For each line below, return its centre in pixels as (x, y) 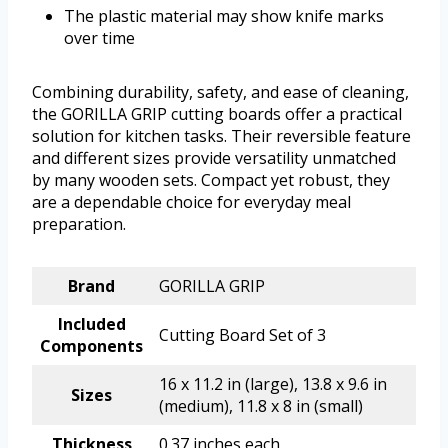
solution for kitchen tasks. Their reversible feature (221, 135)
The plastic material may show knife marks (224, 15)
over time (99, 37)
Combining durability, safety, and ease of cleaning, (220, 91)
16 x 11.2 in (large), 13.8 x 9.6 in (273, 383)
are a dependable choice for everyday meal (191, 201)
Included (91, 323)
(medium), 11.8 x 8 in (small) (261, 405)
